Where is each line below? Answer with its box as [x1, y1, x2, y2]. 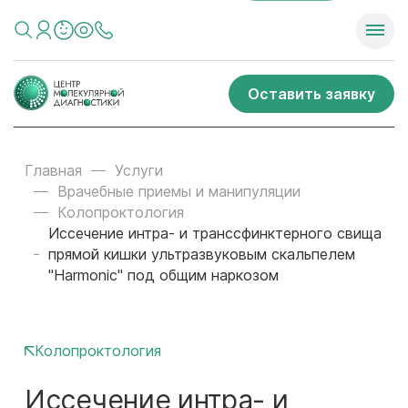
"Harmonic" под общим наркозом [48, 266, 280, 284]
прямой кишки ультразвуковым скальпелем [48, 245, 356, 263]
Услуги [115, 161, 163, 179]
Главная [25, 161, 82, 179]
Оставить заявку [248, 84, 375, 103]
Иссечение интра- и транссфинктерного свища [48, 224, 382, 242]
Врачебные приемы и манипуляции [57, 182, 301, 200]
